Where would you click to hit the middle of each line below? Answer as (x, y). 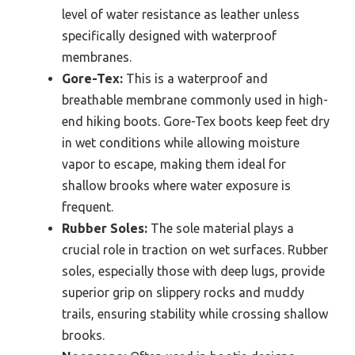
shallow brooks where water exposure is (176, 185)
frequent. (88, 207)
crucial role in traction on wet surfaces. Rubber (195, 250)
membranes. (97, 57)
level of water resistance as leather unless (181, 14)
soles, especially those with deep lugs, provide (193, 271)
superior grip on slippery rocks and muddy (183, 292)
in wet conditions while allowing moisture (181, 143)
